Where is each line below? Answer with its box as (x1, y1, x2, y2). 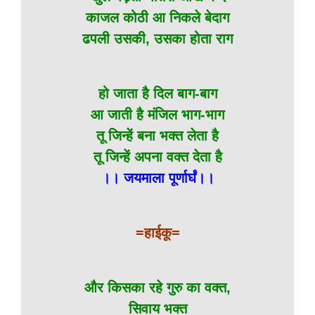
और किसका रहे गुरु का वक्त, (84, 280, 231, 295)
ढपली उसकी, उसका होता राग (82, 31, 233, 46)
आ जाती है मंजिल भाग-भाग (91, 107, 224, 122)
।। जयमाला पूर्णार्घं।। (101, 170, 214, 186)
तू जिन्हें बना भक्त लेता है (96, 128, 219, 143)
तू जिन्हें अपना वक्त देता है (93, 149, 222, 165)
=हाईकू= (135, 225, 180, 240)
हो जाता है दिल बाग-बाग (98, 86, 217, 101)
